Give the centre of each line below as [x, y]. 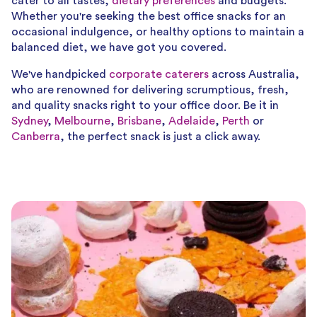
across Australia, [254, 74]
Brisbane [139, 121]
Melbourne [82, 121]
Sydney [29, 121]
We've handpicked [60, 74]
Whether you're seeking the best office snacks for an [149, 16]
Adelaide [192, 121]
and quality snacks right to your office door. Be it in [145, 105]
